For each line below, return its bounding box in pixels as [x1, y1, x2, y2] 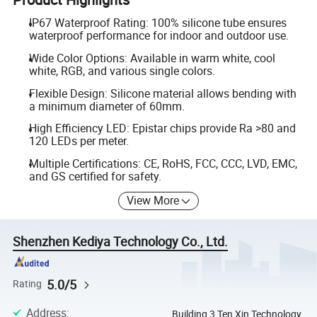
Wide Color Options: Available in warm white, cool [28, 50, 275, 66]
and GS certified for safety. [28, 168, 161, 184]
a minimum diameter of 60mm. [28, 98, 185, 114]
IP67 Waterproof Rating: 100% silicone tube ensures [28, 15, 287, 31]
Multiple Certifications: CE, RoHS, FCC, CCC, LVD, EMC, [28, 155, 297, 171]
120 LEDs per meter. [28, 133, 129, 149]
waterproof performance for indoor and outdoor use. [28, 28, 289, 44]
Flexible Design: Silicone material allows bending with [28, 85, 296, 101]
